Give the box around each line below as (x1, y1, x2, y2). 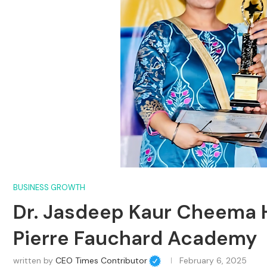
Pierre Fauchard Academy (13, 225, 257, 251)
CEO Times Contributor (55, 254, 147, 266)
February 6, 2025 (179, 254, 247, 266)
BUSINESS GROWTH (13, 182, 85, 193)
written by (13, 254, 55, 266)
